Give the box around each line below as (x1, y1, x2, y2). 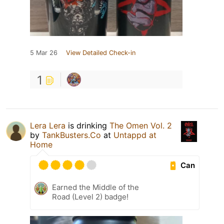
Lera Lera (30, 120, 65, 130)
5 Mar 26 (30, 48, 57, 56)
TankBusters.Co (42, 129, 101, 140)
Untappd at (113, 129, 156, 140)
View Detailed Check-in (66, 48, 135, 56)
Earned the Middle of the (52, 182, 139, 192)
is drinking (65, 120, 109, 130)
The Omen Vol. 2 (109, 120, 172, 130)
